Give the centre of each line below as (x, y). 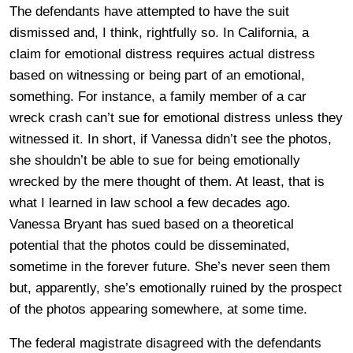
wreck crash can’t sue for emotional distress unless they (176, 117)
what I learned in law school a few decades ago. (150, 203)
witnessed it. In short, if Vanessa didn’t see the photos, (171, 139)
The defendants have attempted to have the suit (149, 11)
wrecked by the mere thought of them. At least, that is (167, 181)
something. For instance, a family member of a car (158, 96)
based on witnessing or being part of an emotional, (157, 75)
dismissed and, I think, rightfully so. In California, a (159, 32)
